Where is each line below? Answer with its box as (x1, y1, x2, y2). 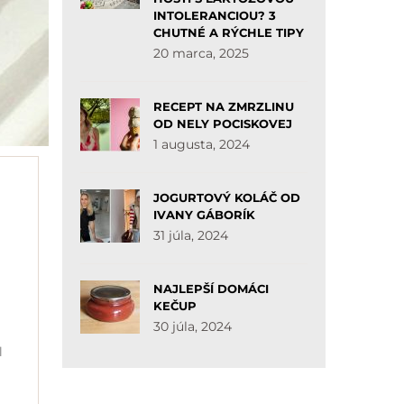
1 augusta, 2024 (152, 136, 250, 152)
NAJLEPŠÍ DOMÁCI (152, 281, 269, 296)
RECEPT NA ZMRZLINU (152, 99, 294, 114)
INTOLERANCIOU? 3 (152, 8, 276, 23)
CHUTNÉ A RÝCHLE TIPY (152, 25, 304, 40)
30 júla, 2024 (152, 318, 232, 335)
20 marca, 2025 (152, 45, 249, 61)
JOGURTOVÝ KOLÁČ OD (152, 190, 300, 205)
